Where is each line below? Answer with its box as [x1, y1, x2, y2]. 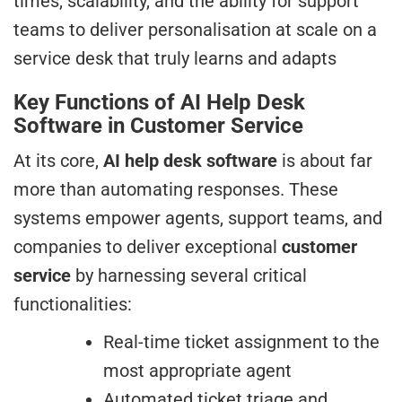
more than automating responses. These [13, 179, 338, 201]
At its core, [13, 150, 103, 172]
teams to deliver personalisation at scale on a [13, 19, 377, 41]
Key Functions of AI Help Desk [13, 90, 305, 116]
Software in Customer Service [13, 113, 303, 139]
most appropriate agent [103, 360, 292, 382]
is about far [277, 150, 372, 172]
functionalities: [13, 293, 132, 316]
